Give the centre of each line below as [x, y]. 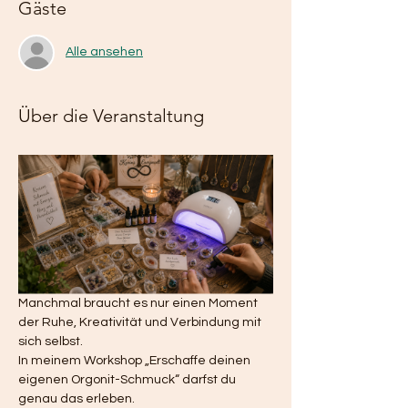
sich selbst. [51, 341]
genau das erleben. [76, 398]
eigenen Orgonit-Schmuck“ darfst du [128, 379]
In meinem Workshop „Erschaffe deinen [136, 360]
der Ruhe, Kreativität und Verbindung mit [141, 322]
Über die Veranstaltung [111, 115]
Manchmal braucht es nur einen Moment [139, 303]
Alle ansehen [104, 52]
